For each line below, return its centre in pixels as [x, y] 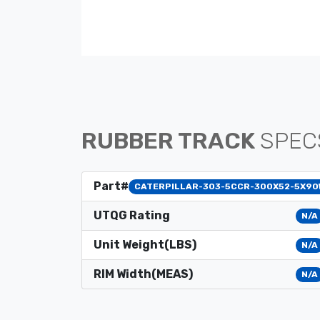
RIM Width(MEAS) [143, 274]
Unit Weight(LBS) [145, 245]
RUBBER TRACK [171, 141]
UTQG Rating [132, 216]
